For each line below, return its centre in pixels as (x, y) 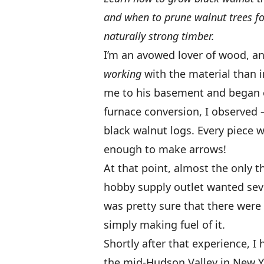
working (123, 73)
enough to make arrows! (165, 149)
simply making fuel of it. (164, 224)
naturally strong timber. (159, 36)
